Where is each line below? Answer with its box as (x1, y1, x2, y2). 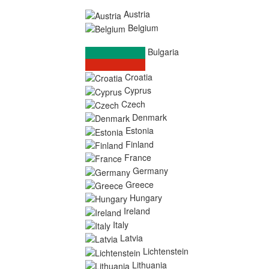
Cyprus (124, 84, 151, 97)
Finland (125, 138, 154, 150)
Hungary (130, 191, 162, 204)
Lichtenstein (143, 245, 189, 258)
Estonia (125, 124, 154, 137)
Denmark (132, 110, 167, 123)
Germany (133, 165, 168, 177)
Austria (124, 8, 150, 20)
